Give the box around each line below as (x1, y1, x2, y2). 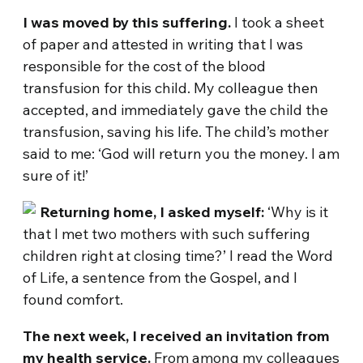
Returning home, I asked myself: (40, 203, 265, 221)
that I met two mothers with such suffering (23, 224, 311, 243)
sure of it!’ (23, 166, 89, 185)
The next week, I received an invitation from (23, 327, 331, 345)
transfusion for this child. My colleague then (23, 79, 319, 97)
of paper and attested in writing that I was (23, 35, 304, 53)
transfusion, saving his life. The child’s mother (23, 122, 330, 141)
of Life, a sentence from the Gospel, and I (23, 268, 298, 287)
